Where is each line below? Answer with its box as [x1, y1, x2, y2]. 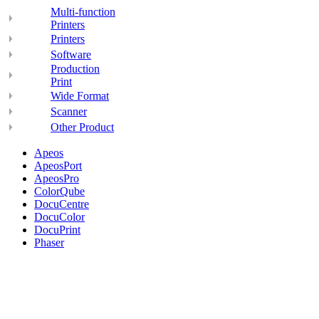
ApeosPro [34, 172, 79, 184]
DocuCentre [34, 198, 89, 210]
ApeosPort [34, 159, 82, 172]
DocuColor [34, 211, 85, 223]
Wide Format [51, 90, 109, 102]
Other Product [51, 121, 114, 133]
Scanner [51, 105, 87, 117]
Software [51, 48, 91, 61]
